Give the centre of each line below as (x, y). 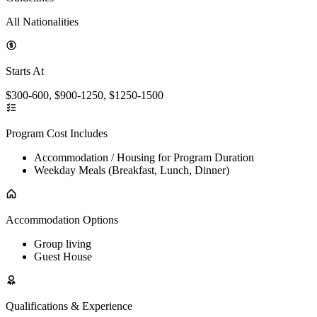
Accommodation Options (62, 219)
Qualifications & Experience (69, 306)
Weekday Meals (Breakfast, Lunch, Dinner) (132, 170)
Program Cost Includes (57, 133)
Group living (63, 243)
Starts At (25, 71)
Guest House (63, 256)
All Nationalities (42, 21)
